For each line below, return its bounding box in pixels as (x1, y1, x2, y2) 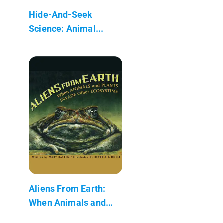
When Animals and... (29, 197, 113, 208)
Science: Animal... (29, 23, 104, 34)
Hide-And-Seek (29, 9, 93, 20)
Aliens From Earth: (29, 183, 106, 194)
